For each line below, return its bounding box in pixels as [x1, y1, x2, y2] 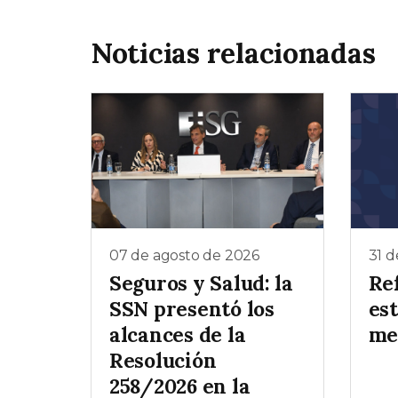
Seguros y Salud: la [109, 270, 293, 297]
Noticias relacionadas [91, 34, 376, 71]
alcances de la [109, 322, 246, 348]
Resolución [109, 347, 217, 374]
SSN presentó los [109, 296, 275, 322]
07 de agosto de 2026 [109, 246, 259, 264]
